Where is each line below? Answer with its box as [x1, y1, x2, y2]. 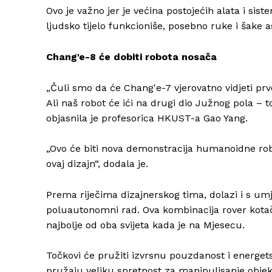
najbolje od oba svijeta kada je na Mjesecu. [46, 219, 245, 231]
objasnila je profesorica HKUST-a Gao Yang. [46, 112, 248, 124]
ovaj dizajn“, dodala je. [46, 158, 148, 170]
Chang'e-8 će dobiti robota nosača [46, 51, 217, 63]
